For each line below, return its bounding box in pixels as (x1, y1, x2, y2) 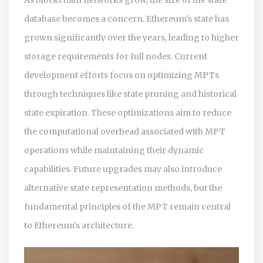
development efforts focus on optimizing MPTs (24, 69, 219, 80)
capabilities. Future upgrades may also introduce (24, 163, 222, 174)
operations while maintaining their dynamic (24, 144, 204, 156)
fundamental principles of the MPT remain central (24, 201, 231, 212)
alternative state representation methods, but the (24, 182, 222, 193)
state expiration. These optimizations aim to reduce (24, 107, 231, 118)
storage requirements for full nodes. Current (24, 50, 207, 62)
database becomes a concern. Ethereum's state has (24, 13, 229, 24)
